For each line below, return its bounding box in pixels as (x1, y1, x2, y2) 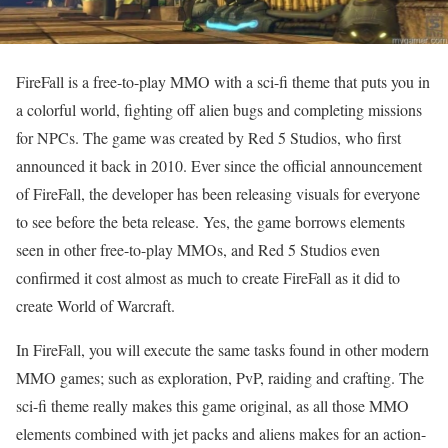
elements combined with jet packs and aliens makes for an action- (16, 423, 426, 445)
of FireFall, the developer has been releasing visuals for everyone (16, 183, 420, 205)
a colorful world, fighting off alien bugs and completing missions (16, 99, 422, 121)
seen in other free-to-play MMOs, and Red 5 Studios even (16, 239, 380, 261)
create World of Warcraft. (16, 295, 175, 317)
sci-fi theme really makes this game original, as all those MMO (16, 395, 409, 417)
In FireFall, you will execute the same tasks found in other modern (16, 339, 429, 361)
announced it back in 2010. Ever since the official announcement (16, 155, 422, 177)
